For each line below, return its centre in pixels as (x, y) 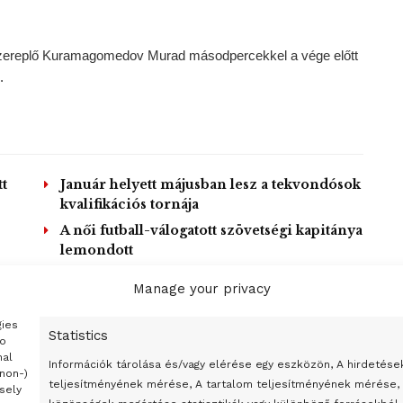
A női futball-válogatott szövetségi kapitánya (211, 230)
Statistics (79, 336)
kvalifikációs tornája (130, 204)
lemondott (97, 250)
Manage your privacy (201, 289)
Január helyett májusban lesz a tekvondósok (210, 184)
